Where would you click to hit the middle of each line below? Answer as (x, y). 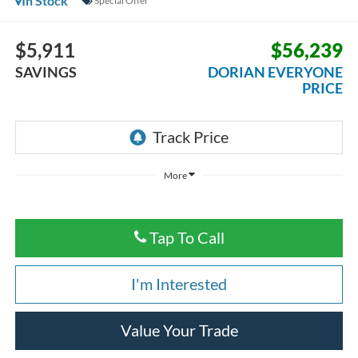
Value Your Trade (179, 330)
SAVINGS (46, 72)
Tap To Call (185, 237)
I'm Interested (179, 284)
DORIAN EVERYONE (276, 72)
